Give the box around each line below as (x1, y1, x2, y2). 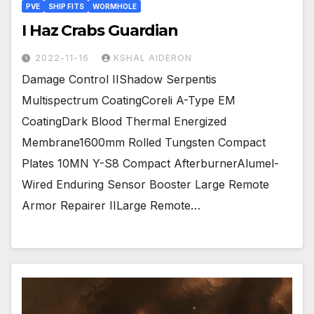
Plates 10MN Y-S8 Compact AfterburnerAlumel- (22, 156, 279, 171)
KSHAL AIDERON (114, 53, 192, 64)
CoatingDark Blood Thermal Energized (22, 114, 226, 129)
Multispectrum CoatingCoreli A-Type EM (22, 93, 235, 108)
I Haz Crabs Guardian (22, 21, 178, 41)
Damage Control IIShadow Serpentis (22, 72, 217, 87)
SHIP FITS (48, 2, 84, 11)
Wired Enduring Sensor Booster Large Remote (22, 177, 269, 192)
